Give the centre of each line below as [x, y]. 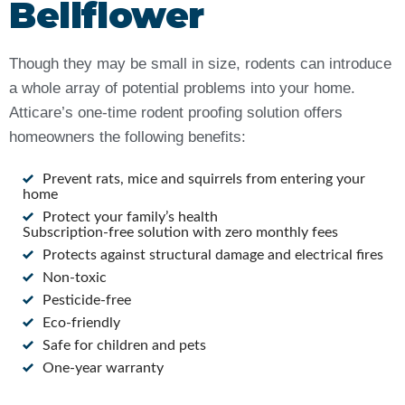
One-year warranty [103, 367]
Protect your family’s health [130, 217]
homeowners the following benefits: [127, 137]
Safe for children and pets [124, 345]
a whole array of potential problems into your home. [182, 88]
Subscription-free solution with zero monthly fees [180, 232]
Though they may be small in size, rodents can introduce [200, 63]
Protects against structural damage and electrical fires [213, 254]
